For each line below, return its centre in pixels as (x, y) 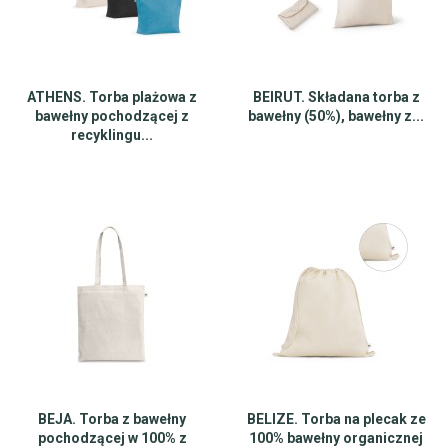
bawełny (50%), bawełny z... (336, 116)
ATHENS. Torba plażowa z (112, 97)
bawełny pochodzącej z (112, 116)
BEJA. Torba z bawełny (112, 419)
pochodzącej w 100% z (112, 438)
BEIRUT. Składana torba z (336, 97)
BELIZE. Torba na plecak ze (336, 419)
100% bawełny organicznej (336, 438)
